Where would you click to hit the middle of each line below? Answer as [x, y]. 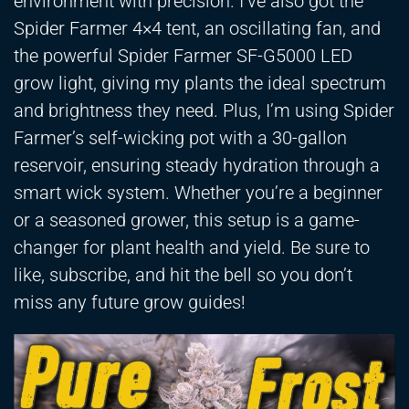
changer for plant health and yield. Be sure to [192, 248]
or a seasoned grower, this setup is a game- [187, 220]
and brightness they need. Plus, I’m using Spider [204, 111]
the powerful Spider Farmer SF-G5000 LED [183, 56]
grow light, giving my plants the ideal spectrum [200, 84]
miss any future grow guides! [130, 303]
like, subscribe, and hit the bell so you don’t [183, 275]
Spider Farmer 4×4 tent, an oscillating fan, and [197, 29]
